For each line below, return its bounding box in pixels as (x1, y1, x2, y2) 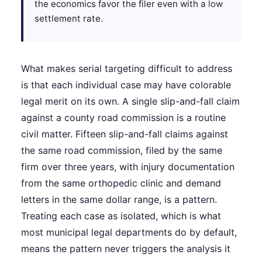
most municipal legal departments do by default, (21, 226, 237, 239)
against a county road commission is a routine (21, 112, 226, 124)
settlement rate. (35, 13, 104, 25)
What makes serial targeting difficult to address (21, 63, 232, 75)
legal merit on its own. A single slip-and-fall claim (21, 95, 240, 108)
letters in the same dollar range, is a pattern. (21, 194, 217, 206)
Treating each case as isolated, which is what (21, 210, 221, 222)
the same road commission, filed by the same (21, 144, 222, 157)
